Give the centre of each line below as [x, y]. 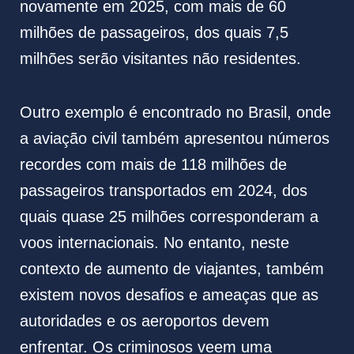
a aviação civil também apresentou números [174, 139]
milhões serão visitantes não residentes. [160, 59]
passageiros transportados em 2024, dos [163, 191]
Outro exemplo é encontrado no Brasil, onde [175, 113]
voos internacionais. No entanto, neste [154, 243]
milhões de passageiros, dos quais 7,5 [154, 33]
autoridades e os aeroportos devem [144, 321]
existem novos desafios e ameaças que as [169, 295]
